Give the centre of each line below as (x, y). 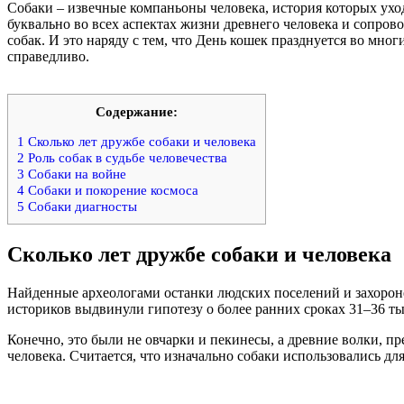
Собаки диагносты (81, 207)
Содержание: (137, 112)
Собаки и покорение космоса (111, 190)
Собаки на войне (75, 174)
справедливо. (48, 57)
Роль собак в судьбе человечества (126, 158)
